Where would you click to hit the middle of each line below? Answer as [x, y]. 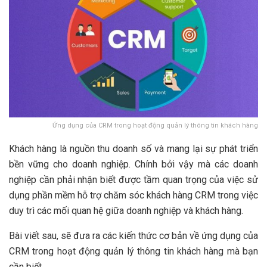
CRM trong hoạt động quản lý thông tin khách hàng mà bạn [133, 251]
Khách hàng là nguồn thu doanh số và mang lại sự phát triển [133, 148]
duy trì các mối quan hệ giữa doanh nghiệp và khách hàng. [126, 210]
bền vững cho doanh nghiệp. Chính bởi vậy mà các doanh [133, 164]
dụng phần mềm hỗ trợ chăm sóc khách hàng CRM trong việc [133, 195]
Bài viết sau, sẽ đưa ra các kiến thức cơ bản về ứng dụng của [133, 235]
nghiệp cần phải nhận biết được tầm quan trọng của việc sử [133, 179]
